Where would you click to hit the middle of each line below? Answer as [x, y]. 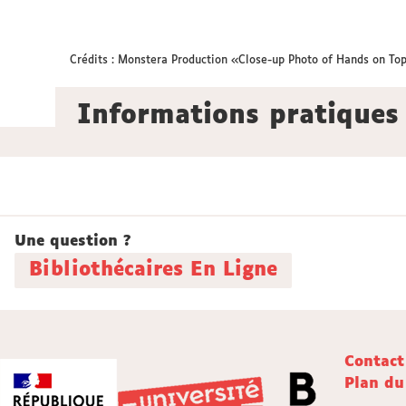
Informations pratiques [238, 116]
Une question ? [73, 242]
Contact [374, 362]
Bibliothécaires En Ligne [153, 270]
